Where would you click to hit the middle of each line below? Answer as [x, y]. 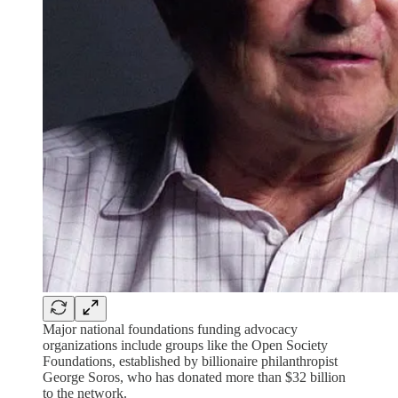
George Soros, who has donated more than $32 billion [194, 377]
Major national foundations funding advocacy [170, 329]
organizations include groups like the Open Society [185, 345]
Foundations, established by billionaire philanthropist [190, 361]
